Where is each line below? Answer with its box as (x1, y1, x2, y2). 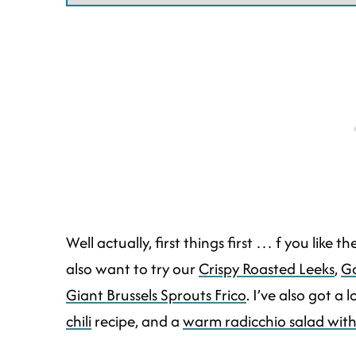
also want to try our (66, 257, 199, 280)
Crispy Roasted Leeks (199, 257, 335, 280)
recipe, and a (91, 310, 183, 332)
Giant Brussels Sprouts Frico (66, 284, 246, 306)
